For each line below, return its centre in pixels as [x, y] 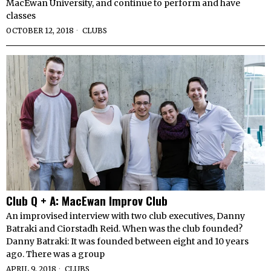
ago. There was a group [55, 254]
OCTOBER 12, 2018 [40, 31]
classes [21, 16]
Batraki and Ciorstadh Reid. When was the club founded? [124, 229]
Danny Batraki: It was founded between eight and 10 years [127, 242]
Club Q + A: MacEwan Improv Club [87, 201]
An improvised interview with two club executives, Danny [126, 216]
